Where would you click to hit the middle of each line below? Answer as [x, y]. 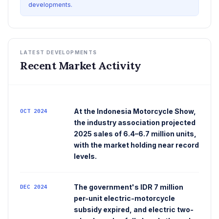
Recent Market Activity [81, 66]
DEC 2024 [34, 187]
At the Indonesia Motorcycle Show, [135, 111]
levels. [85, 156]
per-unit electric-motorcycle [124, 198]
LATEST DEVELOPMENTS [59, 53]
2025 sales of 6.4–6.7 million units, [135, 134]
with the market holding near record [136, 145]
